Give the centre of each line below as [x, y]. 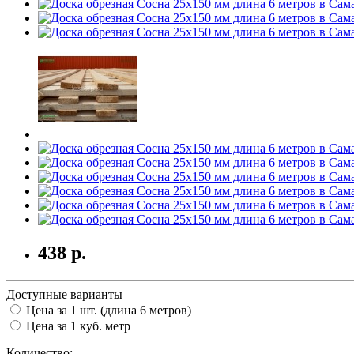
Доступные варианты [64, 294]
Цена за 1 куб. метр [77, 326]
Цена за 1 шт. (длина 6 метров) [107, 310]
